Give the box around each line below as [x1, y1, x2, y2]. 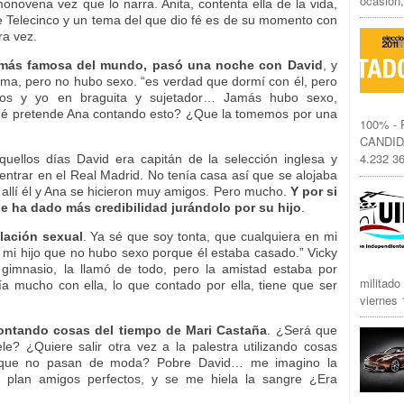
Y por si [289, 184, 338, 198]
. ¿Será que [267, 323, 338, 337]
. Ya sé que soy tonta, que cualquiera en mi [82, 229, 338, 243]
